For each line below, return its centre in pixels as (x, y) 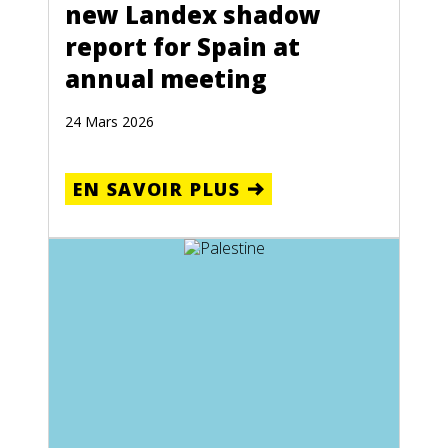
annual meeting (166, 78)
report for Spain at (182, 46)
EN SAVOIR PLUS (157, 188)
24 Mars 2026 (109, 121)
